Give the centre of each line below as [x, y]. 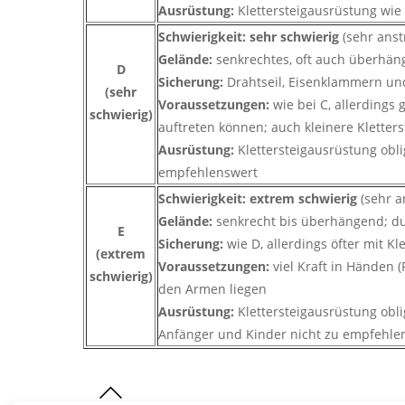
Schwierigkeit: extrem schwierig [259, 199]
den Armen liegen [212, 289]
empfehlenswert [208, 173]
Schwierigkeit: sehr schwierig [250, 37]
